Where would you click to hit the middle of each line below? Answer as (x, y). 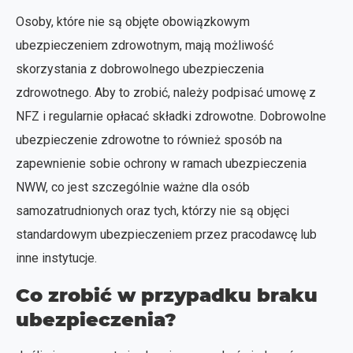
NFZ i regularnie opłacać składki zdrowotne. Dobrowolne (171, 116)
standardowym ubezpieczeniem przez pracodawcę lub (166, 234)
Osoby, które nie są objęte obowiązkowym (133, 21)
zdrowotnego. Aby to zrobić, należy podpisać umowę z (166, 92)
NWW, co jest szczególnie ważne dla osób (133, 187)
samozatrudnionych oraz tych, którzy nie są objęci (152, 210)
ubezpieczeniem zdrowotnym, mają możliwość (145, 45)
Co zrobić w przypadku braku (167, 295)
